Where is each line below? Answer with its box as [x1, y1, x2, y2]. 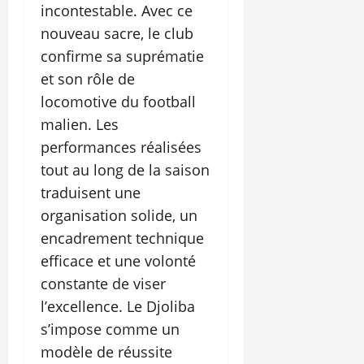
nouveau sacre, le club [41, 24, 193, 44]
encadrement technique [41, 228, 204, 249]
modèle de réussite [41, 342, 172, 362]
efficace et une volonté [41, 251, 196, 271]
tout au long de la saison [41, 160, 210, 180]
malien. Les [41, 115, 119, 135]
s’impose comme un [41, 319, 180, 340]
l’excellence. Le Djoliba [41, 297, 195, 317]
